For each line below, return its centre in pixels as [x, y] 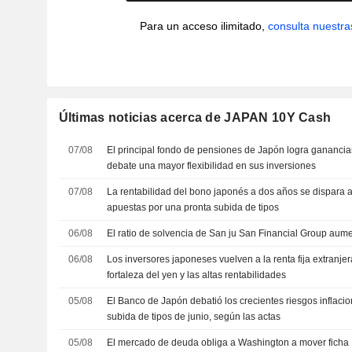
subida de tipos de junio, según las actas [194, 317]
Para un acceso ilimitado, [203, 26]
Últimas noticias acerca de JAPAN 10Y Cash [195, 117]
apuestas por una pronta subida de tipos [193, 207]
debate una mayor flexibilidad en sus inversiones [212, 166]
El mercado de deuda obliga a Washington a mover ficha [228, 343]
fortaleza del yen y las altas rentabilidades [197, 275]
